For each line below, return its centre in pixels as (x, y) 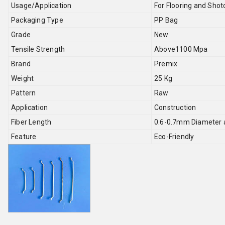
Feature (24, 137)
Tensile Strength (38, 49)
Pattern (24, 93)
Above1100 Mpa (181, 49)
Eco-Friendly (174, 137)
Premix (166, 64)
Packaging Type (37, 20)
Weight (23, 78)
